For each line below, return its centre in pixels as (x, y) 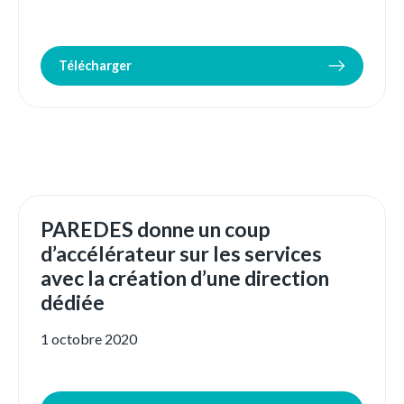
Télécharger (95, 66)
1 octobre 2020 (89, 339)
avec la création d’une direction (185, 278)
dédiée (73, 303)
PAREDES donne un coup (156, 230)
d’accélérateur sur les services (181, 254)
